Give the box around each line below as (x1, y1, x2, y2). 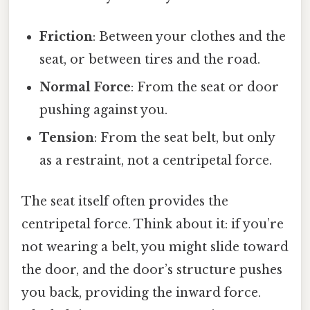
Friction (39, 28, 93, 44)
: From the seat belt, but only (94, 129, 275, 145)
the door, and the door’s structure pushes (21, 262, 282, 278)
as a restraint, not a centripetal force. (39, 152, 273, 168)
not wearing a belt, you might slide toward (21, 239, 289, 255)
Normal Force (39, 79, 131, 95)
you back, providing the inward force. (21, 285, 261, 301)
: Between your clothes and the (93, 28, 286, 44)
